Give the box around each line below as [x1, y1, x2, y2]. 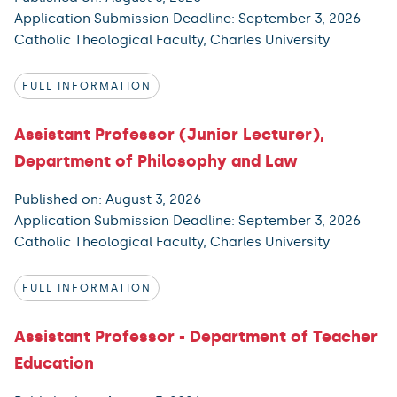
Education [14, 353, 94, 373]
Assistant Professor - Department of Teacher [14, 326, 378, 346]
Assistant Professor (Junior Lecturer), [14, 124, 324, 144]
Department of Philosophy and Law [14, 151, 298, 171]
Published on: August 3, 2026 [14, 191, 201, 207]
